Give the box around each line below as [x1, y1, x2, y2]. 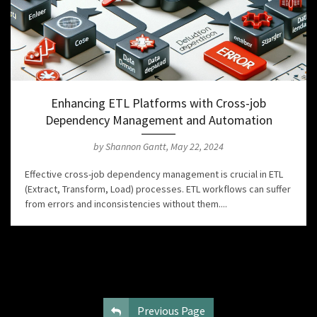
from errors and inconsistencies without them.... [25, 197, 227, 211]
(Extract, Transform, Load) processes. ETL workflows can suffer [25, 183, 291, 196]
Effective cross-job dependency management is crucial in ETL [25, 168, 283, 181]
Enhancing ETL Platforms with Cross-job [51, 95, 266, 112]
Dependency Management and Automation [45, 112, 272, 129]
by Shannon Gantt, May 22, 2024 [93, 140, 224, 154]
